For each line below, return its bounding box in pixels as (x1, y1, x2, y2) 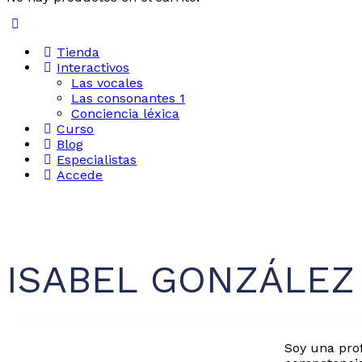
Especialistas (57, 151, 137, 167)
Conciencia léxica (71, 105, 179, 121)
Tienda (57, 44, 100, 60)
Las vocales (71, 74, 143, 90)
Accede (57, 166, 103, 183)
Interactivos (57, 59, 130, 75)
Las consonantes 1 (71, 90, 185, 106)
